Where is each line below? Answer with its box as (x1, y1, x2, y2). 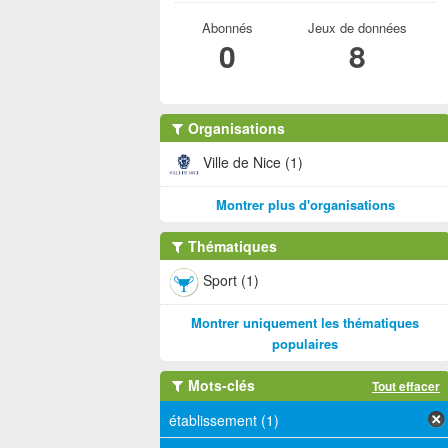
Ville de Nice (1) (203, 151, 303, 172)
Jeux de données (307, 18, 407, 37)
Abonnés (201, 18, 253, 37)
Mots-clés (184, 375, 255, 395)
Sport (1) (203, 269, 259, 290)
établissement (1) (169, 410, 279, 431)
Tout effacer (372, 377, 440, 395)
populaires (272, 334, 338, 353)
